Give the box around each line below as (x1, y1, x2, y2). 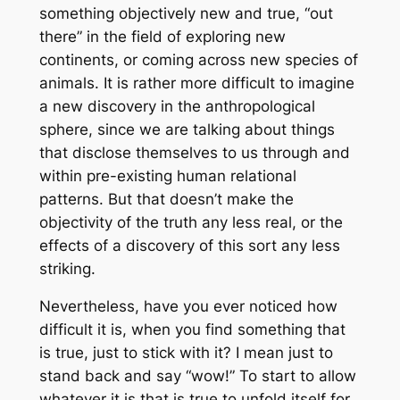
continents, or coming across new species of (38, 50, 358, 69)
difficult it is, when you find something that (38, 321, 346, 339)
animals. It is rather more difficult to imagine (38, 73, 354, 92)
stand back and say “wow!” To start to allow (38, 367, 356, 386)
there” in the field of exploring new (38, 27, 286, 46)
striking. (38, 259, 96, 278)
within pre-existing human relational (38, 166, 296, 185)
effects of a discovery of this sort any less (38, 236, 340, 254)
